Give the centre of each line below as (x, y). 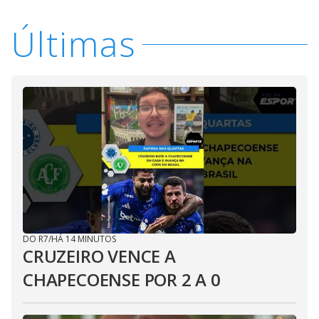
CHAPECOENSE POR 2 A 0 (122, 279)
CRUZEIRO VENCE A (99, 256)
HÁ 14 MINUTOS (84, 239)
